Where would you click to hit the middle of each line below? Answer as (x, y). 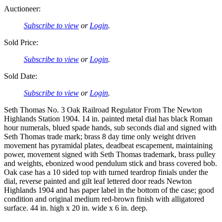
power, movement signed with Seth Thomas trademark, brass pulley (110, 155)
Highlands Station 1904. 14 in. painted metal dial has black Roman (108, 119)
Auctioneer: (22, 9)
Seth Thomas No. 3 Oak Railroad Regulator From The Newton (103, 110)
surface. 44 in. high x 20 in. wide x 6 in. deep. (76, 208)
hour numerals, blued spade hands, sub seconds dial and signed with (110, 128)
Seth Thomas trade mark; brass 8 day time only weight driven (100, 137)
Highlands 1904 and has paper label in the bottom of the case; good (109, 190)
